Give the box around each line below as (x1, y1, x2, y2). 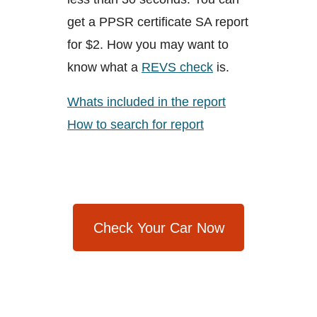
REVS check (142, 59, 213, 74)
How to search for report (67, 117, 204, 132)
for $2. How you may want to (67, 37, 229, 52)
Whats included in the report (67, 94, 226, 109)
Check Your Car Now (93, 219, 224, 236)
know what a (67, 59, 142, 74)
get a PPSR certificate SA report (67, 14, 248, 29)
